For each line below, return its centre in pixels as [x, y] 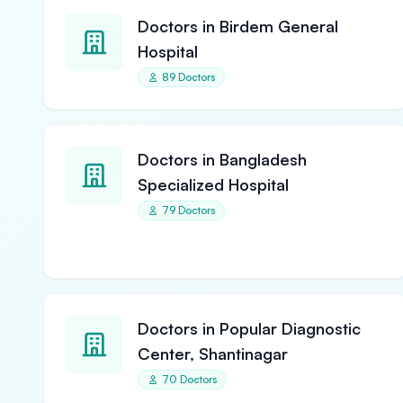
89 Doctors [188, 77]
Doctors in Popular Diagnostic [249, 328]
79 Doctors [188, 210]
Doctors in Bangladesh [222, 159]
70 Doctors [189, 379]
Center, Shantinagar [213, 354]
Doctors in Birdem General [238, 26]
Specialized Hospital [213, 184]
